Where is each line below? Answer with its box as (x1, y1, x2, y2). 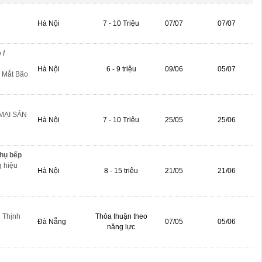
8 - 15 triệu (104, 167, 138, 175)
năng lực (107, 223, 135, 231)
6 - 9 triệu (106, 65, 136, 73)
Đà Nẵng (37, 218, 66, 226)
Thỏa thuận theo (95, 212, 147, 220)
